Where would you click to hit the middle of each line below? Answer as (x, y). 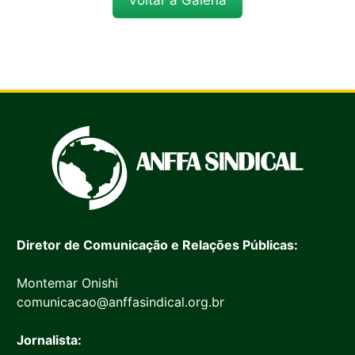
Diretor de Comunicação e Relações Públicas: (157, 245)
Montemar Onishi (67, 283)
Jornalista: (49, 340)
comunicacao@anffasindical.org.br (120, 302)
